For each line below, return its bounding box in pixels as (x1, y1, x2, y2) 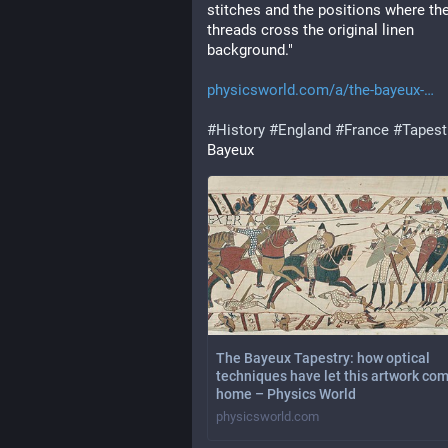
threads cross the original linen (207, 21, 414, 39)
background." (207, 41, 293, 59)
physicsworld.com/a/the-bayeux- (207, 81, 424, 99)
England (278, 121, 331, 139)
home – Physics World (216, 386, 356, 403)
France (344, 121, 389, 139)
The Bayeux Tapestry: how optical (216, 350, 430, 367)
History (216, 121, 265, 139)
